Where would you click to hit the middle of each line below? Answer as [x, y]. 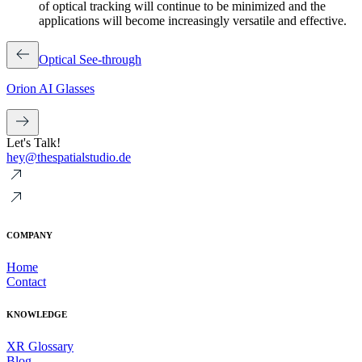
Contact [26, 281]
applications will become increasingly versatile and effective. [193, 20]
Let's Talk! [34, 142]
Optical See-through [90, 59]
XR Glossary [40, 346]
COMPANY [29, 235]
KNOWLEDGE [37, 314]
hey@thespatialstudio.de [69, 157]
